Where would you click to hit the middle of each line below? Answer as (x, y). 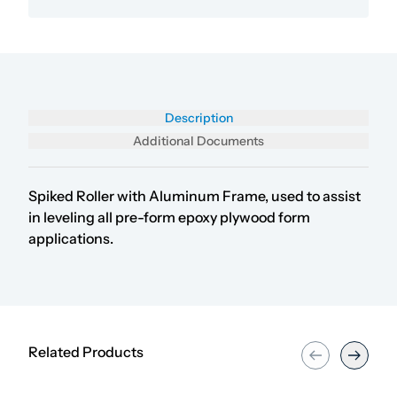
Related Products (86, 352)
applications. (71, 238)
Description (198, 118)
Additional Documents (198, 141)
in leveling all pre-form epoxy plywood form (169, 217)
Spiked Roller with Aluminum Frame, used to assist (195, 196)
